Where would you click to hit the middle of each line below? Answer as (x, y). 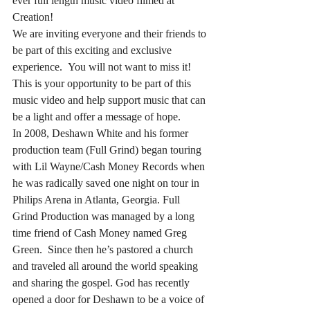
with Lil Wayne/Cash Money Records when (110, 166)
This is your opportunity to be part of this (103, 83)
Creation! (33, 17)
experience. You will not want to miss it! (103, 66)
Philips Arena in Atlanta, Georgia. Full (98, 199)
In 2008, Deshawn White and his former (102, 133)
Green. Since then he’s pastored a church (104, 249)
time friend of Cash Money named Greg (101, 232)
